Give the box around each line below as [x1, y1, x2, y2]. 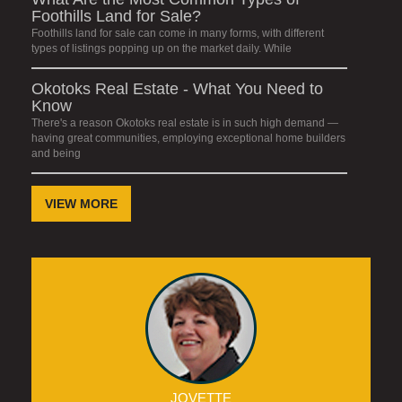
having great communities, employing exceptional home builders [31, 132, 345, 145]
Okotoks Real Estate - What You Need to [31, 80, 323, 99]
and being [31, 147, 81, 161]
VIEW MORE [45, 197, 118, 212]
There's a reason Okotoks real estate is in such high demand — [31, 117, 338, 130]
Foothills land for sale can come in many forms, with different [31, 27, 324, 40]
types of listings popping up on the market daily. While [31, 42, 292, 56]
